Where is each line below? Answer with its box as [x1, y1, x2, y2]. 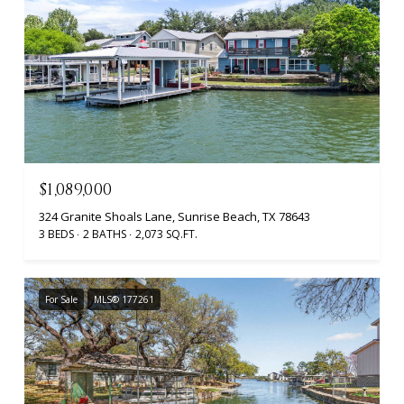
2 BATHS [83, 226, 126, 243]
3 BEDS [39, 226, 74, 243]
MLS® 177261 [94, 293, 154, 307]
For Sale [45, 293, 78, 307]
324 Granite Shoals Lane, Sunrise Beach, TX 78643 [39, 208, 310, 225]
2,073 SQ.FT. [135, 226, 197, 243]
